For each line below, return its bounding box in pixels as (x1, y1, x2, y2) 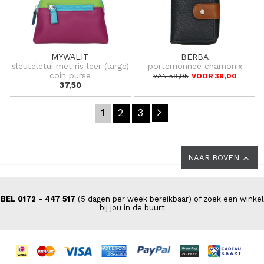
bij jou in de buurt (99, 203, 165, 212)
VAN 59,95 (153, 71, 189, 80)
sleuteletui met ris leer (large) (11, 61, 129, 71)
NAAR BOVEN (188, 153, 242, 162)
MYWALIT (51, 51, 90, 61)
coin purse (49, 70, 91, 80)
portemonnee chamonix (147, 61, 242, 71)
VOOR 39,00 (191, 71, 237, 80)
